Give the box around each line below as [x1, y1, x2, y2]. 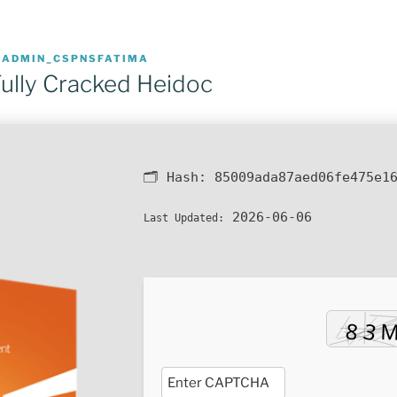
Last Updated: [144, 212, 224, 225]
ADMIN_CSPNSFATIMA [2, 52, 149, 65]
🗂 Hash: [144, 169, 214, 186]
